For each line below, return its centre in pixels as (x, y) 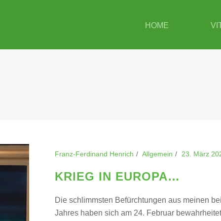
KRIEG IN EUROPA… (117, 176)
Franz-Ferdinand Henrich (94, 154)
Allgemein (157, 154)
